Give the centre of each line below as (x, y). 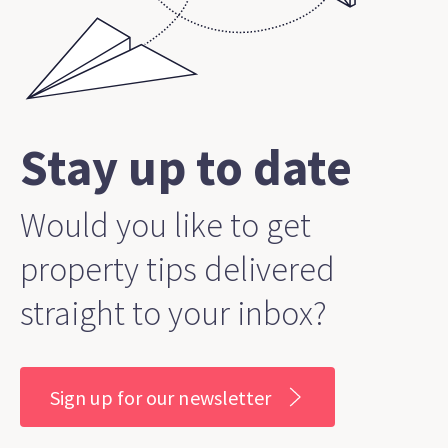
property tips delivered (177, 269)
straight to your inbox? (173, 313)
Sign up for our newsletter (161, 397)
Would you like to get (165, 225)
